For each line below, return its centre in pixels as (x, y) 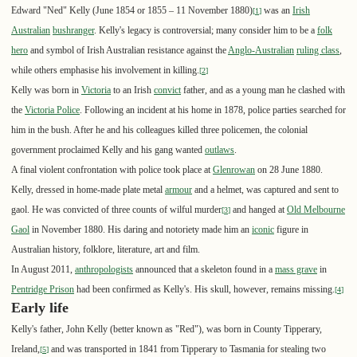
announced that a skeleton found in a (204, 270)
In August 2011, (43, 270)
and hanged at (259, 210)
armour (178, 190)
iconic (263, 230)
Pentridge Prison (43, 290)
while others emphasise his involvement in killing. (105, 71)
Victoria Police (52, 110)
